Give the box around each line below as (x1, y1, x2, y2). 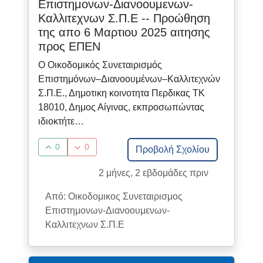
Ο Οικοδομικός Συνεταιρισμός (38, 59, 162, 70)
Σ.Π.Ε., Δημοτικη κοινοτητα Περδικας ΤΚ (38, 87, 205, 98)
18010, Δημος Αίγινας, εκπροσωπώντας (38, 102, 204, 112)
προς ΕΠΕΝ (38, 39, 100, 53)
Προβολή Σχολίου (136, 144, 210, 154)
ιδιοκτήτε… (38, 116, 84, 126)
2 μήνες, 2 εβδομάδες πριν (99, 167, 209, 178)
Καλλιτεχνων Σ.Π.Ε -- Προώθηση (38, 11, 210, 25)
